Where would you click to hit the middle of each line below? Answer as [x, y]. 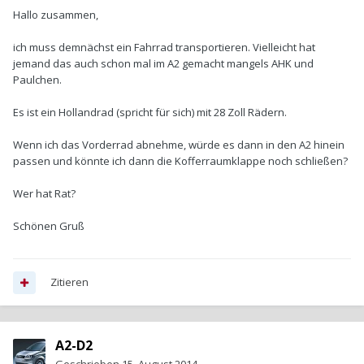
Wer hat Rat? [44, 194]
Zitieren [69, 282]
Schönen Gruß [49, 226]
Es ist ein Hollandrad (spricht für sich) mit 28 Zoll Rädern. [150, 113]
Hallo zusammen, [56, 15]
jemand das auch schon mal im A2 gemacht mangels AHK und [163, 64]
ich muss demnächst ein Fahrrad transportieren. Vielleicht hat [164, 48]
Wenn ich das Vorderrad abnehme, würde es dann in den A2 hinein [179, 145]
